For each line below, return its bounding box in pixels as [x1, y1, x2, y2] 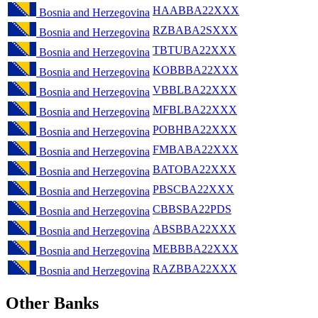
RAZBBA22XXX [153, 262, 237, 275]
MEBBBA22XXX [153, 242, 238, 255]
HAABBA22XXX [153, 4, 239, 16]
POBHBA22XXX [153, 123, 237, 136]
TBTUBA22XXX [153, 43, 236, 56]
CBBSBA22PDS [153, 202, 231, 215]
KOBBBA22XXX [153, 63, 238, 76]
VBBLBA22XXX [153, 83, 237, 96]
